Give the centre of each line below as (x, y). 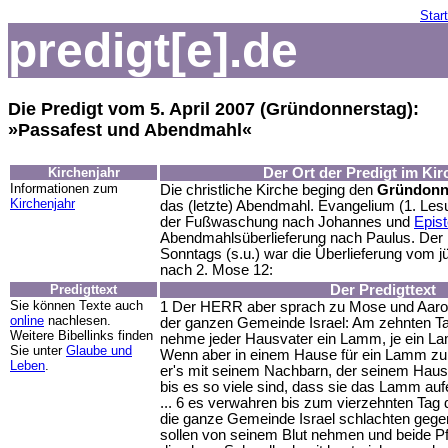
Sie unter (38, 350)
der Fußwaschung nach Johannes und (287, 221)
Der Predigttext (383, 289)
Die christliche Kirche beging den (268, 189)
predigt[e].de (153, 50)
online (27, 320)
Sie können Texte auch (76, 305)
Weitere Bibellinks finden (81, 335)
